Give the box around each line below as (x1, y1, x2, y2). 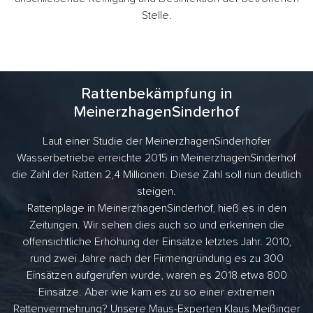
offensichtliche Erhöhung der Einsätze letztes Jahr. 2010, (22, 236, 291, 248)
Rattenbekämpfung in (80, 87, 233, 103)
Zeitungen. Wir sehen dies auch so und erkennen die (29, 219, 284, 231)
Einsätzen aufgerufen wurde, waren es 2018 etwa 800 (26, 270, 287, 282)
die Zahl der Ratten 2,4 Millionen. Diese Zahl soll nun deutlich (12, 169, 301, 181)
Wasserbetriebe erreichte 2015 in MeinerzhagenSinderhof (17, 152, 296, 164)
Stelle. (141, 10, 172, 22)
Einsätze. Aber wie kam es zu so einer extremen (38, 286, 275, 298)
